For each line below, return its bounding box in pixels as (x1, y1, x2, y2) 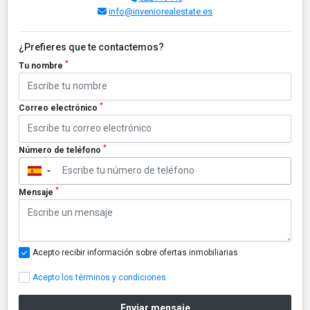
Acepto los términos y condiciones (33, 272, 166, 282)
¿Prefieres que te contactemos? (19, 41, 164, 53)
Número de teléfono (19, 145, 103, 155)
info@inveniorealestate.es (109, 6, 212, 17)
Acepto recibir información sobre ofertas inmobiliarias (33, 247, 238, 257)
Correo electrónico (19, 102, 100, 113)
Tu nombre (19, 60, 65, 71)
